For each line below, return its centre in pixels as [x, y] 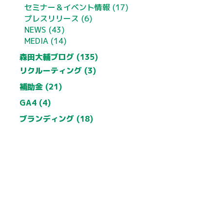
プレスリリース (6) [58, 18]
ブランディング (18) [56, 118]
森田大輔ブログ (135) [59, 57]
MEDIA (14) [45, 41]
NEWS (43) [45, 29]
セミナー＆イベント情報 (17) [76, 7]
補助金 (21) [41, 86]
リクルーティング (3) [58, 70]
